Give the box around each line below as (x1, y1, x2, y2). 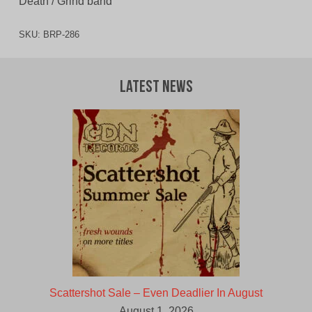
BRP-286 (42, 29, 79, 40)
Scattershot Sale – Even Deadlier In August (49, 287, 263, 299)
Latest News (119, 79, 193, 97)
